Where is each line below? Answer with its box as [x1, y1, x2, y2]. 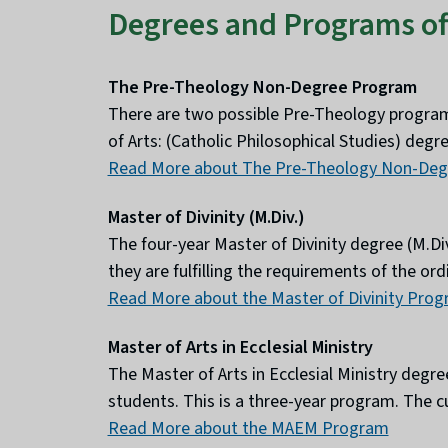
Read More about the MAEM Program [107, 416, 389, 442]
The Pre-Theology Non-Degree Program [107, 75, 417, 101]
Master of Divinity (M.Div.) [107, 205, 305, 231]
